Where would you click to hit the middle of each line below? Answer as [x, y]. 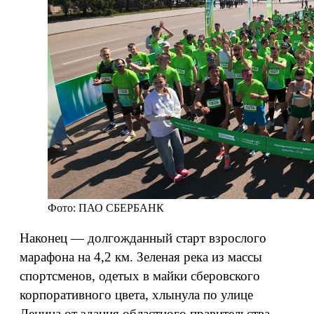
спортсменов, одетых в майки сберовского [140, 276]
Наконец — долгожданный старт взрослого [143, 238]
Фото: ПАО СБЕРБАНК [106, 208]
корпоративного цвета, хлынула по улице [136, 295]
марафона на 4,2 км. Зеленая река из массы [141, 257]
